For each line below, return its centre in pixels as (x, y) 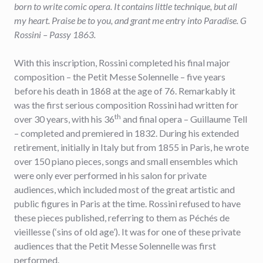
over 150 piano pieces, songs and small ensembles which (126, 161)
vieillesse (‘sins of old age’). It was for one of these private (127, 232)
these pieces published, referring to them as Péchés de (122, 218)
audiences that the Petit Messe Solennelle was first (115, 246)
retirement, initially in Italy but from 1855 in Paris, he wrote (131, 147)
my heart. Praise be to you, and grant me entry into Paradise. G (130, 20)
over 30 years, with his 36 (64, 119)
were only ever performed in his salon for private (110, 175)
